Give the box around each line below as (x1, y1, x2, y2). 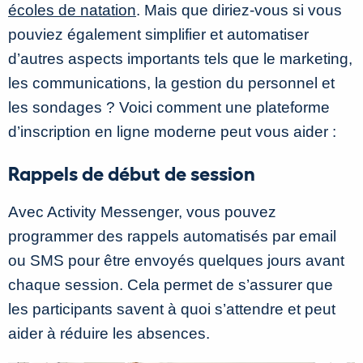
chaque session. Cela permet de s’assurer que (8, 276, 333, 294)
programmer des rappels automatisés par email (8, 228, 336, 246)
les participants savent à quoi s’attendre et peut (8, 301, 335, 318)
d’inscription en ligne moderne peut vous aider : (8, 123, 336, 141)
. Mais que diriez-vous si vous (136, 2, 342, 19)
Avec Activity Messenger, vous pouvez (8, 203, 276, 221)
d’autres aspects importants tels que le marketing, (8, 50, 352, 68)
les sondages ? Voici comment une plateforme (8, 99, 330, 117)
